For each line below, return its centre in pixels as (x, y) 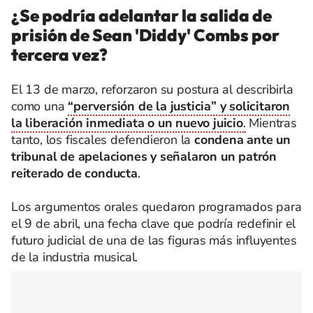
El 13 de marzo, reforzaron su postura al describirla (152, 90)
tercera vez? (59, 55)
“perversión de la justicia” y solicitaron (179, 107)
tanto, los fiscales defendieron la (103, 140)
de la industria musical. (75, 257)
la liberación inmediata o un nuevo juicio (127, 123)
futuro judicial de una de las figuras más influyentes (154, 241)
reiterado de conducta (74, 174)
